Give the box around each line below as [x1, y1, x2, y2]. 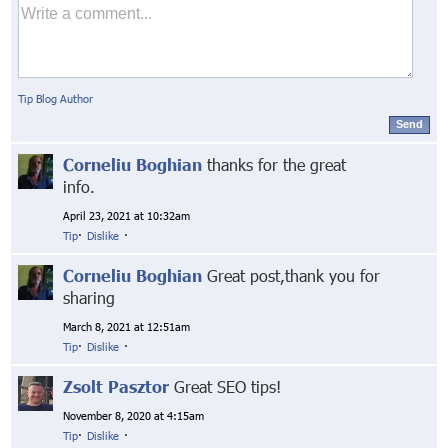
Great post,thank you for [202, 266, 381, 286]
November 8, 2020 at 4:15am [63, 409, 205, 423]
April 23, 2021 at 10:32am [63, 209, 191, 223]
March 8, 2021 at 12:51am [63, 320, 191, 334]
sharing [63, 288, 116, 308]
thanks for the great [202, 155, 347, 175]
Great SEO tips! [169, 377, 282, 397]
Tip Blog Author [18, 92, 94, 106]
